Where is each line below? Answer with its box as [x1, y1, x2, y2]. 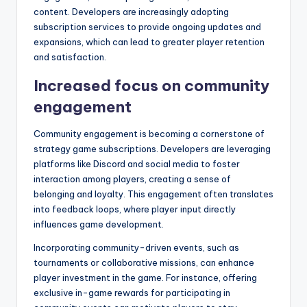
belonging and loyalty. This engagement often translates [34, 188, 273, 199]
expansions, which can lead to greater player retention [34, 36, 265, 47]
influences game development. [34, 218, 164, 230]
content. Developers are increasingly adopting [34, 5, 229, 17]
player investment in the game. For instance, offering [34, 271, 257, 283]
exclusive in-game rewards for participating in [34, 286, 230, 298]
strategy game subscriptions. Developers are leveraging [34, 143, 271, 154]
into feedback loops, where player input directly [34, 203, 236, 214]
